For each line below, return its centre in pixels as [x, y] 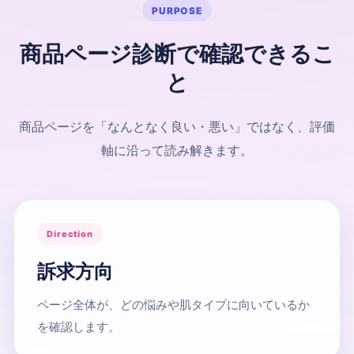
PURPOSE [177, 10]
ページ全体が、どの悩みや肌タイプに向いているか [173, 305]
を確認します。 [79, 327]
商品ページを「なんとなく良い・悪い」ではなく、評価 [177, 127]
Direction [70, 234]
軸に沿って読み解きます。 [177, 151]
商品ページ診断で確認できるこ [177, 54]
